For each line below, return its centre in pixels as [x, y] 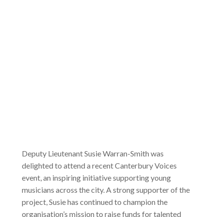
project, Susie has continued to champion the [94, 202]
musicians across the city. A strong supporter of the [106, 190]
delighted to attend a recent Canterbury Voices [99, 166]
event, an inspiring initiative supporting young [96, 178]
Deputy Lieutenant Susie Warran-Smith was [93, 154]
